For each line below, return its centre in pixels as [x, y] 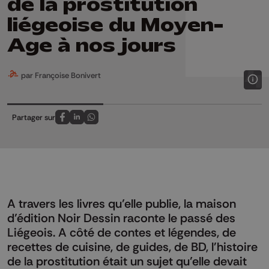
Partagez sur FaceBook [102, 123]
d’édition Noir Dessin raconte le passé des [121, 218]
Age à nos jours [92, 45]
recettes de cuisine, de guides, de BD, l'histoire [132, 246]
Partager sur [34, 117]
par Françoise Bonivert [60, 75]
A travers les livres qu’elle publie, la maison [122, 203]
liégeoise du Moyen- [115, 25]
